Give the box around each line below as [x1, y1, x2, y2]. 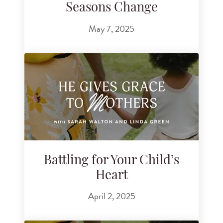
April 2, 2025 [88, 189, 135, 203]
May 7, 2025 [89, 21, 134, 35]
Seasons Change [65, 2, 158, 15]
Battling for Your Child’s [44, 154, 179, 167]
